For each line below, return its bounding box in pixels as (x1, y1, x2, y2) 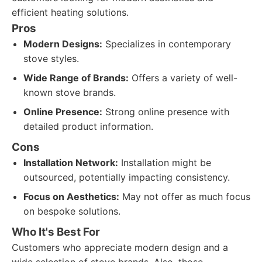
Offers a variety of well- (129, 72, 237, 84)
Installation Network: (23, 157, 118, 168)
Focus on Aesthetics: (23, 191, 119, 202)
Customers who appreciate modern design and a (12, 242, 228, 253)
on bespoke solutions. (23, 205, 120, 217)
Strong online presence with (102, 106, 229, 118)
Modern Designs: (23, 38, 102, 50)
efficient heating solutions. (12, 6, 129, 18)
